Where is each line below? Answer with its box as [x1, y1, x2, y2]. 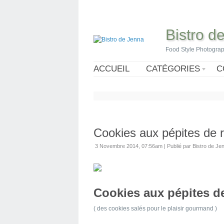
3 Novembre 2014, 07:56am [95, 143, 162, 149]
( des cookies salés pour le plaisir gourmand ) [93, 205, 217, 212]
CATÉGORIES [146, 64, 200, 73]
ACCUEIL [93, 64, 129, 73]
